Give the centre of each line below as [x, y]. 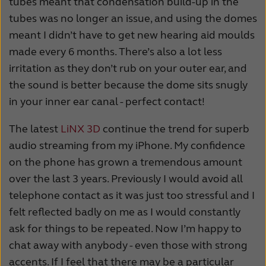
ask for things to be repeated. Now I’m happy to [125, 228]
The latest [35, 129]
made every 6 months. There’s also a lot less [115, 51]
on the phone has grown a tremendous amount [126, 162]
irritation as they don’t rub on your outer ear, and [128, 68]
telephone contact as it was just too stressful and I [132, 195]
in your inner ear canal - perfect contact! [107, 101]
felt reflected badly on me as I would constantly [125, 212]
